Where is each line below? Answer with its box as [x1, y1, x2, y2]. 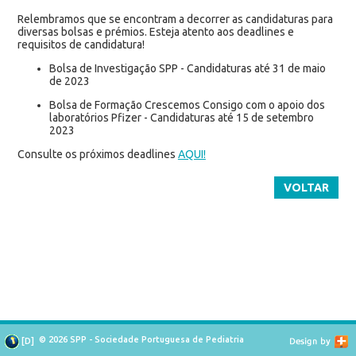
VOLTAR [284, 180, 330, 194]
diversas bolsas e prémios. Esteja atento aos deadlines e [17, 25, 294, 38]
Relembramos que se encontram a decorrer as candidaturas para [17, 12, 333, 25]
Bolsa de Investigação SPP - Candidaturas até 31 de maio [48, 61, 326, 75]
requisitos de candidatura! [17, 37, 145, 51]
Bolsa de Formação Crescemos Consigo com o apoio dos [48, 98, 325, 111]
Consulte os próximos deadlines [17, 147, 178, 161]
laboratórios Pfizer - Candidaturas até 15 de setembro [48, 110, 314, 124]
